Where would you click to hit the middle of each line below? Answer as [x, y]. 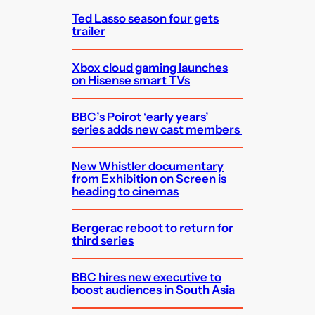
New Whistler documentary [148, 166]
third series [103, 241]
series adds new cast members [157, 130]
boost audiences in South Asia [154, 290]
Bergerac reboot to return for [153, 228]
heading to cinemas [126, 192]
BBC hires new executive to [147, 277]
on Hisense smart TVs [131, 81]
